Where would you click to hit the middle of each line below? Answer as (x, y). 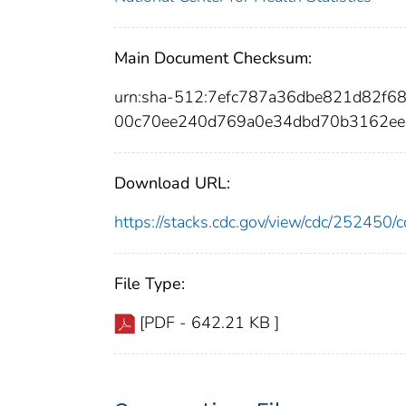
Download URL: (172, 184)
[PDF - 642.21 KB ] (209, 323)
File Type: (150, 284)
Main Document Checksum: (213, 58)
